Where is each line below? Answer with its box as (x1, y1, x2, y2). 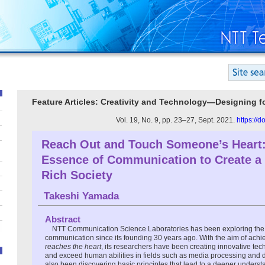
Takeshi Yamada (44, 190, 119, 202)
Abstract (45, 214, 80, 224)
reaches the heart (45, 242, 101, 251)
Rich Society (41, 168, 112, 182)
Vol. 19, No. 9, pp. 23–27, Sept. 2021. (116, 115, 237, 124)
